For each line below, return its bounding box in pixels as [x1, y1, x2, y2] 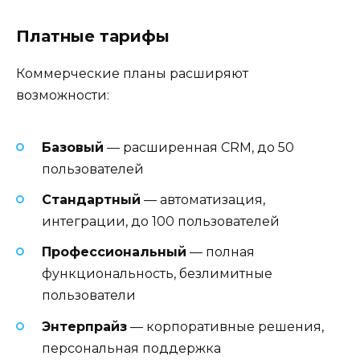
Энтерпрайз [42, 318, 127, 334]
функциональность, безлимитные [42, 266, 272, 282]
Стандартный [42, 192, 141, 208]
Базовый [42, 140, 104, 155]
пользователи [42, 288, 136, 304]
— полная [186, 244, 255, 260]
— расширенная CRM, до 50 [104, 140, 294, 155]
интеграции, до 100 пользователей [42, 214, 280, 230]
